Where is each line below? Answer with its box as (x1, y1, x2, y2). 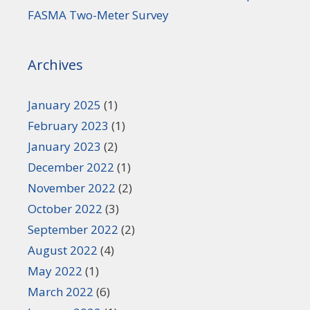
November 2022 (28, 179, 116, 196)
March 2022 (28, 283, 93, 300)
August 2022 (28, 241, 98, 258)
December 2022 (28, 158, 114, 175)
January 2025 (28, 96, 101, 113)
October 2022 (28, 200, 102, 217)
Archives (28, 55, 83, 74)
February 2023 (28, 117, 109, 134)
